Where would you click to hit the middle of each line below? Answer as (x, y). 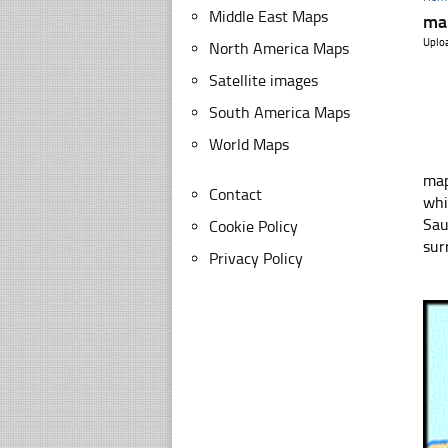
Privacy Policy (256, 258)
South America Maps (279, 112)
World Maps (249, 144)
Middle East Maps (268, 16)
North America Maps (279, 48)
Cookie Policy (253, 226)
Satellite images (263, 80)
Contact (235, 194)
